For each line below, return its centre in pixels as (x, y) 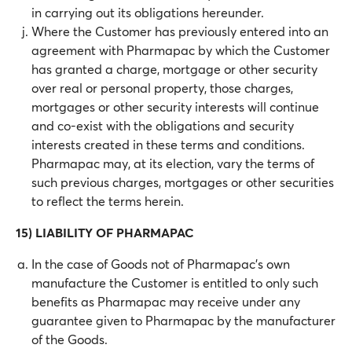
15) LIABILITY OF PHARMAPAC (105, 232)
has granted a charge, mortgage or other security (174, 69)
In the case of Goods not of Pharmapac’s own (161, 264)
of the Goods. (70, 339)
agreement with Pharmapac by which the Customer (181, 50)
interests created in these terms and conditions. (168, 144)
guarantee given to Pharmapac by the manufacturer (183, 320)
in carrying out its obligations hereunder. (148, 12)
